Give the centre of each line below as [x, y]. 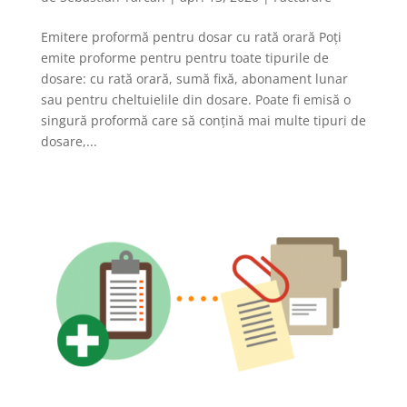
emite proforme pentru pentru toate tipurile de [184, 57]
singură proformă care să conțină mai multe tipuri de [203, 120]
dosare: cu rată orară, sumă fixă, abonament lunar [194, 78]
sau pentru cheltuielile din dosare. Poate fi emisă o [195, 99]
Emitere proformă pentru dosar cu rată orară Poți [191, 36]
